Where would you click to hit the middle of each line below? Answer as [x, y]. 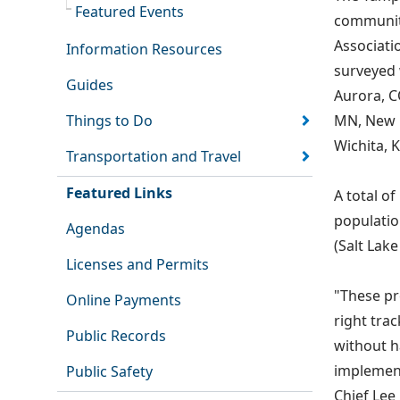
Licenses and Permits [137, 265]
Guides [89, 85]
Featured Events [130, 12]
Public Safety [109, 372]
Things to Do [109, 121]
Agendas [95, 229]
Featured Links [119, 193]
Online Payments [123, 300]
